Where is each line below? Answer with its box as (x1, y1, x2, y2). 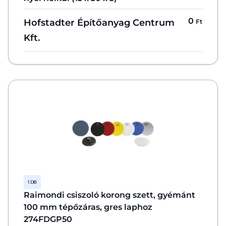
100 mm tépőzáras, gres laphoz (24, 202, 152, 212)
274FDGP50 (24, 214, 72, 224)
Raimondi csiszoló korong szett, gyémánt (24, 190, 195, 200)
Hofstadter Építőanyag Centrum (24, 17, 175, 28)
